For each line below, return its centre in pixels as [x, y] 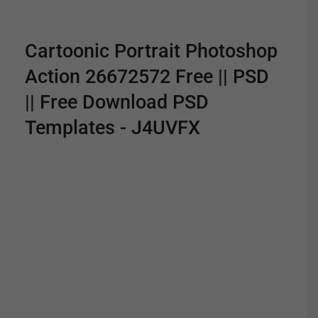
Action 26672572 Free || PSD [147, 76]
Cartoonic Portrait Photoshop [151, 51]
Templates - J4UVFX [113, 127]
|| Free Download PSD [117, 102]
